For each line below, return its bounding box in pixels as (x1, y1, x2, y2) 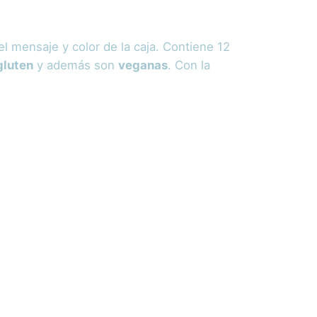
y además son (33, 58, 118, 73)
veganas (118, 58, 168, 73)
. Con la (168, 58, 210, 73)
